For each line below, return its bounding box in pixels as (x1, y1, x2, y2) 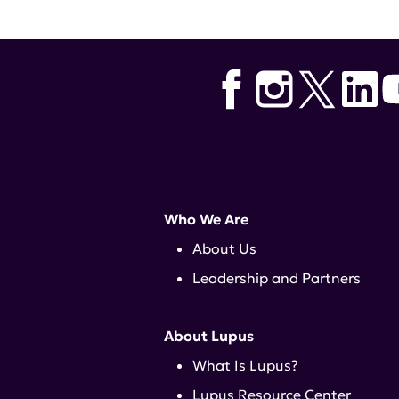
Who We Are (164, 210, 248, 228)
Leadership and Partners (192, 269, 361, 287)
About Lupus (164, 327, 254, 345)
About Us (192, 240, 256, 257)
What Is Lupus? (192, 356, 298, 374)
